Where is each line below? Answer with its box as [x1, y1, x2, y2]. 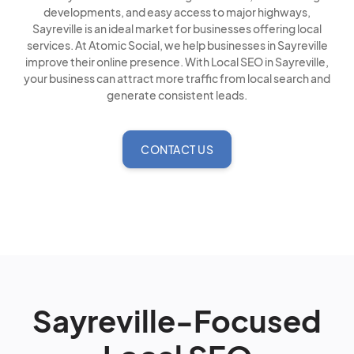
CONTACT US [141, 142, 213, 156]
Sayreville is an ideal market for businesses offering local [32, 21, 322, 36]
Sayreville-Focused [32, 302, 322, 339]
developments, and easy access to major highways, [43, 5, 311, 19]
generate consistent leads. [107, 88, 247, 102]
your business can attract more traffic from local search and [24, 71, 330, 85]
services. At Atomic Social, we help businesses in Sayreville [26, 38, 328, 52]
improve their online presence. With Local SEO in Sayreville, [25, 55, 329, 69]
